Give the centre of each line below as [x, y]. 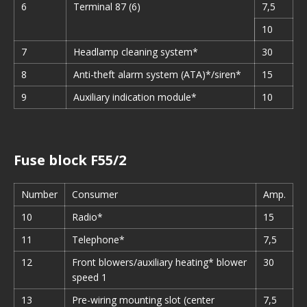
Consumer [95, 194]
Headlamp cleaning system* [136, 52]
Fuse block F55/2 [70, 160]
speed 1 [89, 277]
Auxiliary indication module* [135, 97]
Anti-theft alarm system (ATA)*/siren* [157, 74]
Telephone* [98, 240]
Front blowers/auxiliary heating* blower [159, 262]
